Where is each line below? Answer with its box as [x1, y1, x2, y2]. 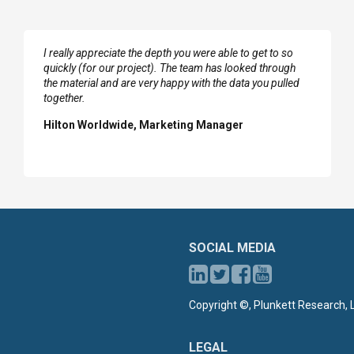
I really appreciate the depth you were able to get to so [43, 47, 293, 59]
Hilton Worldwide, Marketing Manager [43, 119, 243, 131]
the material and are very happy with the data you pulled [43, 77, 299, 89]
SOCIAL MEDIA [189, 240, 276, 255]
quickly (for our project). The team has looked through [43, 62, 296, 74]
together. [43, 92, 85, 104]
